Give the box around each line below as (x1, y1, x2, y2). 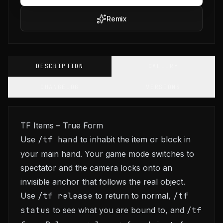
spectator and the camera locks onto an (20, 163, 172, 173)
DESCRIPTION (36, 62, 84, 70)
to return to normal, (93, 191, 173, 201)
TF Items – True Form (20, 120, 103, 130)
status (20, 205, 50, 216)
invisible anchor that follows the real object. (20, 177, 185, 187)
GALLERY (148, 62, 179, 70)
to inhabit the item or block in (78, 134, 191, 144)
